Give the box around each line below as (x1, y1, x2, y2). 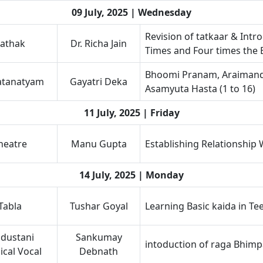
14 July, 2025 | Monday (79, 168, 184, 181)
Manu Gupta (70, 137, 127, 150)
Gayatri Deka (70, 75, 127, 88)
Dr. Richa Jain (70, 37, 127, 50)
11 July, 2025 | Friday (83, 106, 180, 119)
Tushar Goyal (69, 200, 128, 213)
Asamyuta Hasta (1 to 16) (145, 82, 255, 95)
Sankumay (75, 231, 122, 244)
